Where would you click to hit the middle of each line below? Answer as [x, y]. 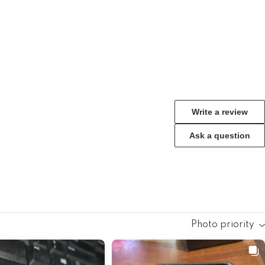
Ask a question [220, 136]
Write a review [220, 112]
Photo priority [223, 225]
